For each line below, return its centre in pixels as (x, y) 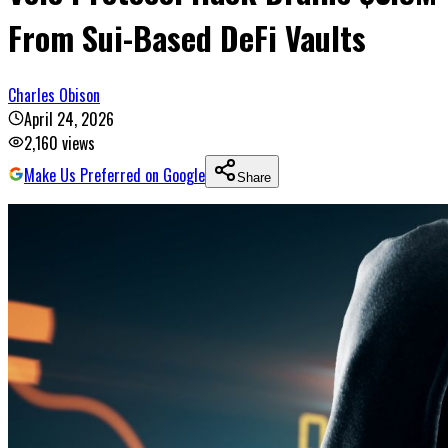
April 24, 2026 (69, 118)
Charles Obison (54, 94)
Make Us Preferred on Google (114, 174)
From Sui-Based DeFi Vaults (187, 38)
